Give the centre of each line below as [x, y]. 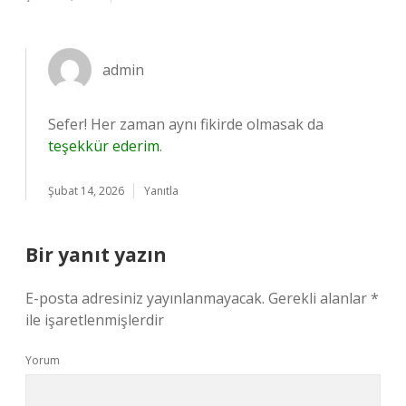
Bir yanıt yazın [96, 255]
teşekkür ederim [104, 146]
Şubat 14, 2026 [86, 191]
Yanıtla [161, 191]
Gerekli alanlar [319, 298]
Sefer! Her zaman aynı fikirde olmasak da [186, 124]
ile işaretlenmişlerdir [95, 320]
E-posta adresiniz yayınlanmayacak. [145, 298]
